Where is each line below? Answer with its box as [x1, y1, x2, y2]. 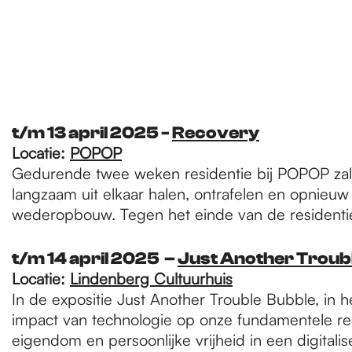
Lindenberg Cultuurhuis [70, 269, 233, 288]
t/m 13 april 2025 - [12, 123, 172, 143]
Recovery [172, 123, 259, 143]
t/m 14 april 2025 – [12, 248, 178, 269]
